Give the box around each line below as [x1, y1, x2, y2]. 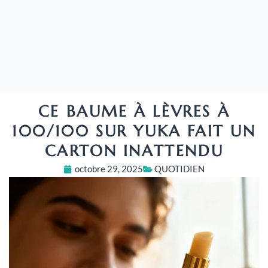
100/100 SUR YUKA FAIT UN [12, 121, 256, 141]
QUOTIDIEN [154, 163, 205, 175]
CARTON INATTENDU [44, 141, 224, 161]
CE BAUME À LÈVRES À [38, 102, 230, 121]
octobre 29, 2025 [75, 163, 143, 175]
